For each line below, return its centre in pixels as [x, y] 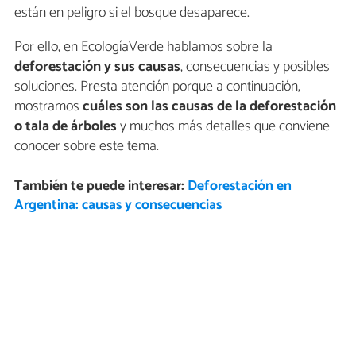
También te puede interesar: [101, 187]
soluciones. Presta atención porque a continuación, [157, 86]
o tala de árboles [66, 126]
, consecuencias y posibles [255, 66]
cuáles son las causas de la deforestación [209, 106]
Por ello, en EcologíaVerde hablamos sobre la [143, 46]
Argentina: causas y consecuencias [118, 206]
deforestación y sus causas [97, 66]
